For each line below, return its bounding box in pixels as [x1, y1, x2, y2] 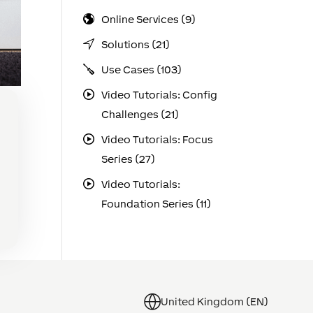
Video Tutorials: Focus [101, 133, 213, 145]
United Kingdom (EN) [161, 295, 268, 307]
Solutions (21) [101, 38, 170, 50]
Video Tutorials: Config [101, 89, 217, 101]
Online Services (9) [101, 13, 196, 25]
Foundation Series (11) [101, 198, 211, 210]
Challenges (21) [101, 108, 179, 120]
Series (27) [101, 153, 155, 165]
